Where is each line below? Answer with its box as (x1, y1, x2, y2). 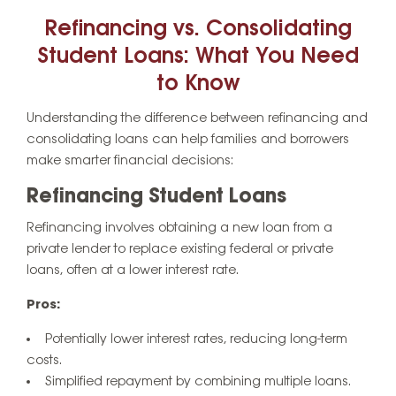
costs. (27, 354, 62, 369)
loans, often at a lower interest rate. (27, 263, 239, 278)
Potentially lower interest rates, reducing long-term (45, 332, 347, 347)
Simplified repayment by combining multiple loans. (45, 375, 351, 390)
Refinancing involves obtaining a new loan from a (27, 221, 332, 236)
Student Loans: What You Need (37, 45, 359, 70)
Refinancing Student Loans (27, 186, 286, 208)
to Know (156, 72, 240, 97)
